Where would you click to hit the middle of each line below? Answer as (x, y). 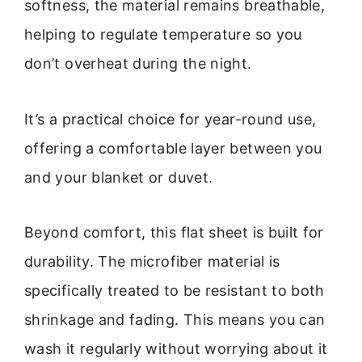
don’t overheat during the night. (138, 64)
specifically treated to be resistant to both (175, 291)
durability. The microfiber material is (152, 262)
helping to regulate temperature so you (163, 35)
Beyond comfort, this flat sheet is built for (174, 233)
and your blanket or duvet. (119, 177)
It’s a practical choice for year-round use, (170, 119)
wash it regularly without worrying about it (176, 349)
